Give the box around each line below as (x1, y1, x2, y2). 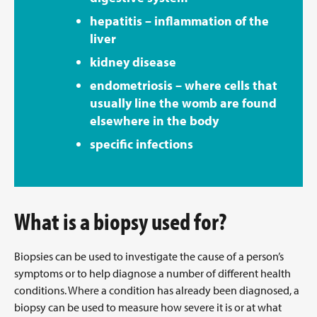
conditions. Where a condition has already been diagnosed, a (14, 283, 299, 298)
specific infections (90, 136, 193, 153)
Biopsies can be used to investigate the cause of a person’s (14, 249, 284, 264)
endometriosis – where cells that (90, 77, 277, 94)
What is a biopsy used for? (14, 205, 226, 237)
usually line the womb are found (90, 95, 277, 112)
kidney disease (90, 54, 176, 71)
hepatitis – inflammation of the (90, 13, 269, 30)
